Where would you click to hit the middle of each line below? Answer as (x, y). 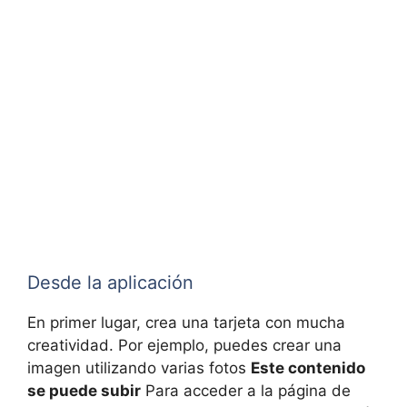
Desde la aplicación (110, 282)
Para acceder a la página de (246, 390)
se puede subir (84, 390)
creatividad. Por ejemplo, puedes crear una (184, 345)
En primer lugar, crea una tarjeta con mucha (186, 322)
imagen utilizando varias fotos (139, 367)
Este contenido (308, 367)
